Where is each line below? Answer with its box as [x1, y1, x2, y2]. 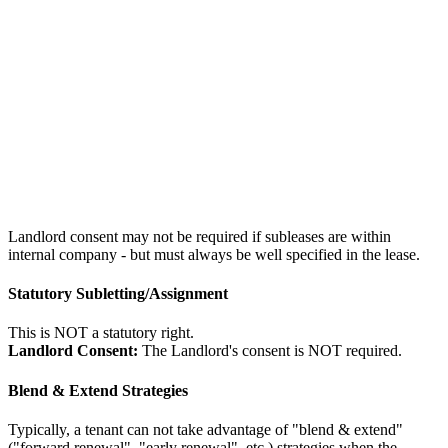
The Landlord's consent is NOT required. [138, 342, 402, 360]
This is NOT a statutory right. [8, 324, 194, 342]
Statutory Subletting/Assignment [8, 285, 228, 303]
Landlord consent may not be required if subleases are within [8, 227, 391, 245]
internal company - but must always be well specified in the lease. [8, 245, 420, 263]
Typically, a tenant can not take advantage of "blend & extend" [8, 420, 403, 438]
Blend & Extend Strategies [8, 381, 188, 399]
